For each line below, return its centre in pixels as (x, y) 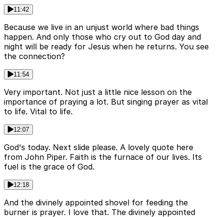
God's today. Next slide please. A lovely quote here (99, 147)
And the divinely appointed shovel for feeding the (96, 202)
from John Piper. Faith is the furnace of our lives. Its (103, 157)
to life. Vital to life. (38, 111)
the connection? (34, 56)
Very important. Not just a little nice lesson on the (98, 92)
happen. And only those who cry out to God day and (102, 37)
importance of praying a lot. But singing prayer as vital (106, 101)
